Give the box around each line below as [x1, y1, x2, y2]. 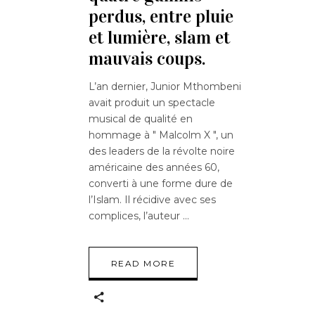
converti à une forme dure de [89, 177, 233, 191]
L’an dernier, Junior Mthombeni [89, 80, 241, 94]
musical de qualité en [89, 112, 193, 126]
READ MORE [111, 258, 175, 269]
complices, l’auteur [89, 210, 183, 223]
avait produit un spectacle [89, 96, 215, 110]
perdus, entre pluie [89, 6, 233, 28]
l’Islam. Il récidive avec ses [89, 193, 216, 207]
